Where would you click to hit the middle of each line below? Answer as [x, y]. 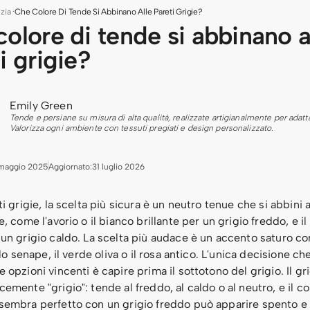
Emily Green [41, 106]
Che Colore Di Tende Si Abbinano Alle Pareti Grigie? [109, 12]
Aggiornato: [71, 167]
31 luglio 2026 [119, 167]
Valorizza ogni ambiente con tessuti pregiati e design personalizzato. [142, 128]
